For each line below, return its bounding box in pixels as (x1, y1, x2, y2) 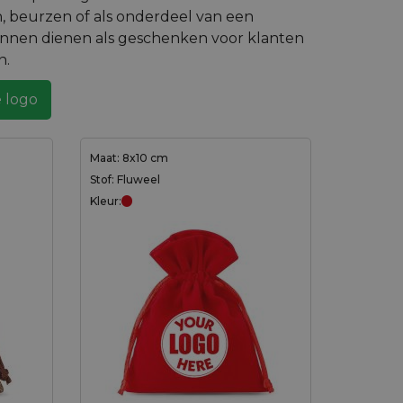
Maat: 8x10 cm (89, 150, 168, 165)
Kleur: (89, 193, 121, 208)
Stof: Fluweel (89, 172, 160, 186)
